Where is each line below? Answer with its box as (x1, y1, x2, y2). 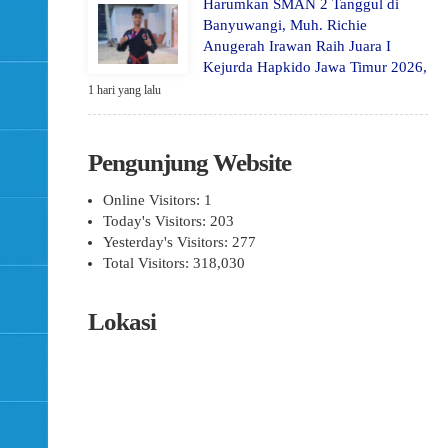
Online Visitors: (103, 192, 204, 208)
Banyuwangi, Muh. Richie (203, 17, 367, 33)
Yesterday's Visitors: (103, 234, 232, 250)
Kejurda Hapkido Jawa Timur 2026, (203, 59, 427, 75)
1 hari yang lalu (88, 83, 161, 97)
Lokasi (88, 308, 156, 335)
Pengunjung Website (88, 149, 291, 176)
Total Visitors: (103, 255, 193, 271)
